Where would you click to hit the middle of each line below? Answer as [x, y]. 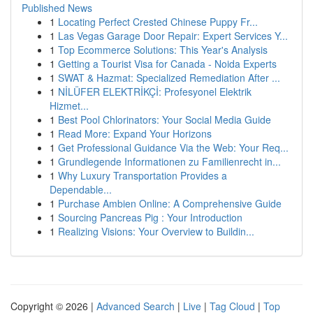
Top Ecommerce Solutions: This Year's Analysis [163, 50]
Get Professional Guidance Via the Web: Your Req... [173, 147]
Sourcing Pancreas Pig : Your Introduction [150, 217]
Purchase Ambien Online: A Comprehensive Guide [170, 203]
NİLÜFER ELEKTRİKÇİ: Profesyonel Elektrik [155, 92]
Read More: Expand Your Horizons [135, 133]
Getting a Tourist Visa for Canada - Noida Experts [167, 64]
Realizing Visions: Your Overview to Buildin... [156, 231]
